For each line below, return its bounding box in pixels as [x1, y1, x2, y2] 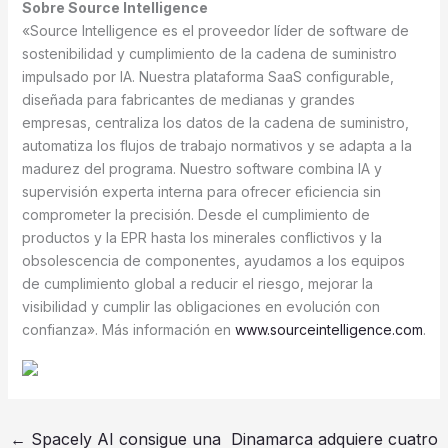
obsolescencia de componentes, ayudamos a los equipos [21, 251, 405, 269]
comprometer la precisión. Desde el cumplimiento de [21, 205, 370, 223]
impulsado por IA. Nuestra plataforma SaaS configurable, [21, 67, 394, 85]
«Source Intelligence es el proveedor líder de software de [21, 21, 409, 39]
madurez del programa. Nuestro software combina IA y [21, 159, 382, 177]
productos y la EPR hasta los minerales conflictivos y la [21, 228, 382, 246]
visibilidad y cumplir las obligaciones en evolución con [21, 297, 380, 315]
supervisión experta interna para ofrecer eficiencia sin [21, 182, 381, 200]
